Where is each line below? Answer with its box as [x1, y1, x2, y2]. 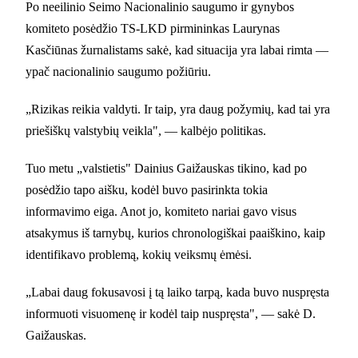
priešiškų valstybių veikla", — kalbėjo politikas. [26, 123, 266, 137]
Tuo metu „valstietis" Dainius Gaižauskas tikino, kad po [26, 161, 307, 175]
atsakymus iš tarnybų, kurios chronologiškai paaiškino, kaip [26, 225, 325, 240]
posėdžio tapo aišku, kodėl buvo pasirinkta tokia [26, 182, 268, 197]
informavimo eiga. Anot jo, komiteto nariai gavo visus [26, 204, 296, 218]
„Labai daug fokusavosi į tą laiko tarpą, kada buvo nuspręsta [26, 284, 329, 299]
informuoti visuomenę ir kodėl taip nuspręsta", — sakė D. [26, 306, 316, 320]
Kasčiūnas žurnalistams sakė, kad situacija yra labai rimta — [26, 42, 328, 57]
